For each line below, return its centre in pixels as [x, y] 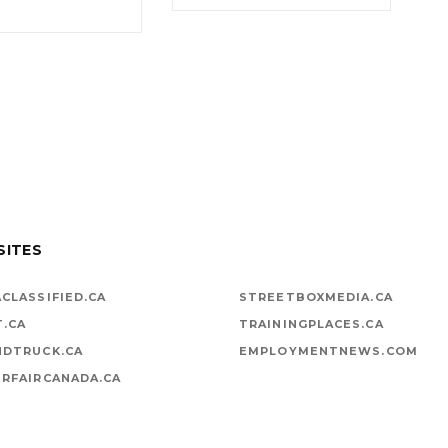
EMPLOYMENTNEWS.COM [328, 350]
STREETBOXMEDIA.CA [316, 296]
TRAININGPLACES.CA [311, 323]
